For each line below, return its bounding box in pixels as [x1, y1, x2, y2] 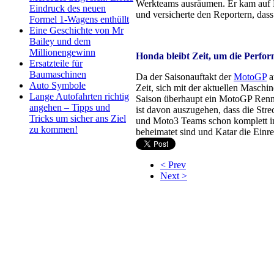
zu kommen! [29, 124, 78, 135]
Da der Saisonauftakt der [136, 72, 234, 82]
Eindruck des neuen [29, 3, 106, 13]
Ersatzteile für [29, 58, 83, 68]
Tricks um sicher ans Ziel [29, 113, 126, 124]
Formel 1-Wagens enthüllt [29, 14, 129, 24]
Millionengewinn [29, 47, 95, 57]
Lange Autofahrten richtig [29, 91, 129, 102]
